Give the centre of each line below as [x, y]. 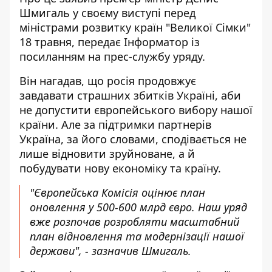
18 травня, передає [70, 42]
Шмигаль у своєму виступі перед [107, 13]
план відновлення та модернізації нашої [137, 236]
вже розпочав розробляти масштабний [134, 222]
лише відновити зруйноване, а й [107, 154]
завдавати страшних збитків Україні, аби [130, 95]
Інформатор [156, 42]
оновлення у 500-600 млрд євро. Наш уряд [138, 207]
